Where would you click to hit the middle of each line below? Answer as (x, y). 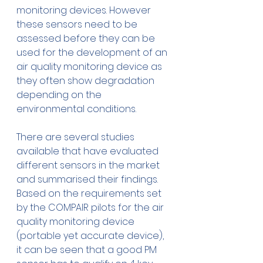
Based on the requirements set (90, 194)
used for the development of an (93, 53)
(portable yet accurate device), (91, 236)
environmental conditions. (76, 109)
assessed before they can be (87, 39)
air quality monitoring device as (90, 67)
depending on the (60, 95)
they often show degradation (87, 81)
